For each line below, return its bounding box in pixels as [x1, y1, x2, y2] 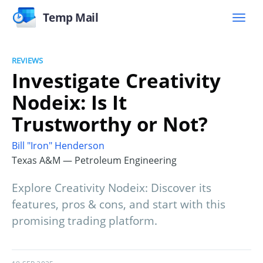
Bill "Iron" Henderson [12, 139, 104, 153]
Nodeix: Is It [12, 89, 127, 116]
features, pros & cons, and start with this [12, 197, 225, 213]
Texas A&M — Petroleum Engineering [12, 154, 177, 167]
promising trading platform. [12, 213, 157, 229]
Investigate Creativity [12, 67, 221, 94]
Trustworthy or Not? [12, 110, 208, 137]
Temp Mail [42, 9, 99, 25]
